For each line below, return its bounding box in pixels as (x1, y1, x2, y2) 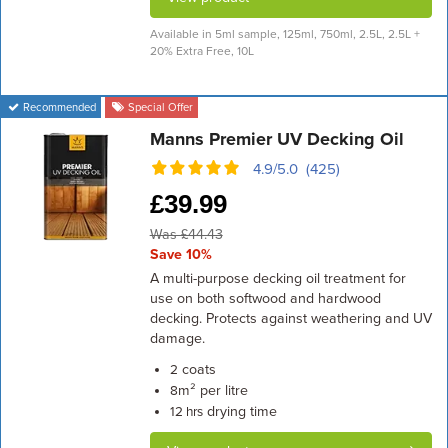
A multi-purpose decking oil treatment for (149, 270, 406, 287)
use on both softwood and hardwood (149, 290, 381, 307)
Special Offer (124, 101, 193, 114)
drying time (202, 403, 277, 420)
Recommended (20, 101, 97, 114)
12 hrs (169, 404, 203, 420)
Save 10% (149, 246, 212, 263)
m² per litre (177, 382, 248, 399)
